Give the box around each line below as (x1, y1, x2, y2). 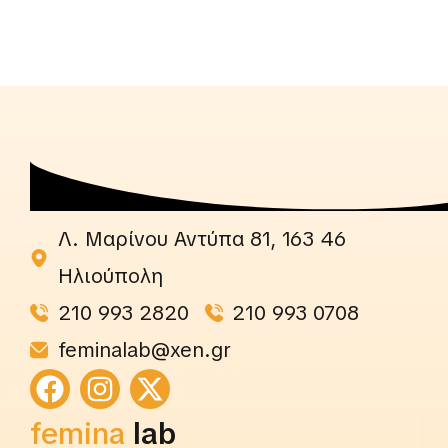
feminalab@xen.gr (57, 336, 231, 363)
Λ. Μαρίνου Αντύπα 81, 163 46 (57, 225, 346, 252)
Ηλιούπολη (57, 262, 163, 289)
